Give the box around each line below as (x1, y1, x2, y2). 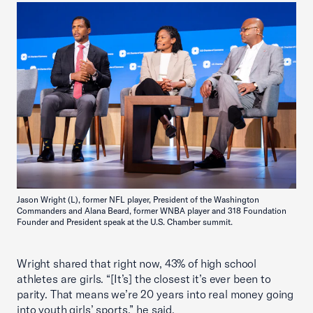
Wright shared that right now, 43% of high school (17, 256, 257, 270)
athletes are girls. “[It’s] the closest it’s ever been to (17, 271, 271, 286)
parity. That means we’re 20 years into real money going (17, 286, 294, 301)
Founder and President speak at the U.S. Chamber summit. (17, 216, 233, 227)
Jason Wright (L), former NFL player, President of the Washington (17, 194, 259, 205)
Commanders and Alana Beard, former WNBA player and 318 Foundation (17, 205, 286, 216)
